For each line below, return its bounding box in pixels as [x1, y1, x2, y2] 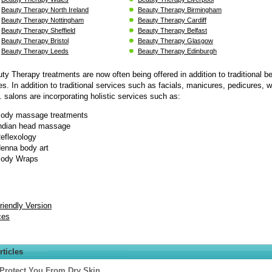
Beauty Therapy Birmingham [138, 5, 222, 13]
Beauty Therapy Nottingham [1, 16, 84, 24]
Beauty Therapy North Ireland [1, 5, 89, 13]
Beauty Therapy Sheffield [1, 26, 75, 34]
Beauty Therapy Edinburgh [138, 47, 217, 55]
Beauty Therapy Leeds [1, 47, 69, 55]
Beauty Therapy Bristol [1, 36, 69, 44]
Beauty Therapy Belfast [138, 26, 207, 34]
